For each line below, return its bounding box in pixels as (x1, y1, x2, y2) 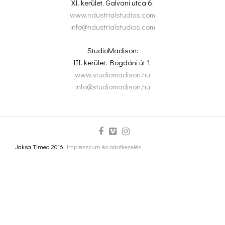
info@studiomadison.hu (75, 81, 150, 91)
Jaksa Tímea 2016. (15, 143, 67, 151)
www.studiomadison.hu (75, 69, 150, 79)
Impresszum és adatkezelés (67, 143, 141, 151)
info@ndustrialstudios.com (70, 22, 155, 32)
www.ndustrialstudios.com (70, 10, 155, 20)
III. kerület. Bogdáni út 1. (73, 57, 152, 67)
